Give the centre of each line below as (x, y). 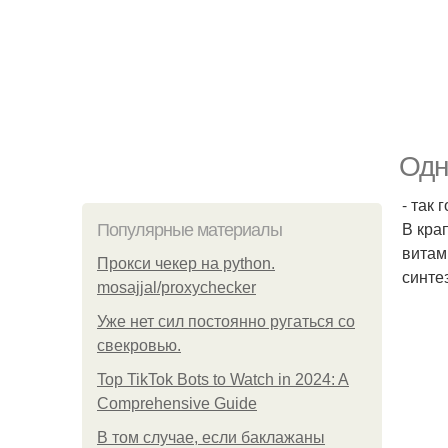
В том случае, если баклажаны (211, 437)
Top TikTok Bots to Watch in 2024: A (223, 379)
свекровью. (139, 345)
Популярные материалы (189, 230)
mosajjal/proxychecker (176, 287)
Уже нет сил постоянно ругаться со (226, 321)
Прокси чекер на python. (186, 263)
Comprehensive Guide (177, 403)
